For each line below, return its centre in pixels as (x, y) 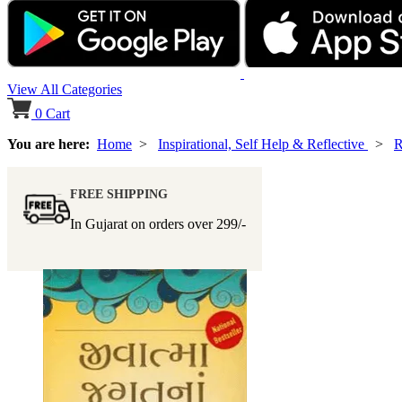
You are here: (52, 144)
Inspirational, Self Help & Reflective (263, 144)
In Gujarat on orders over (143, 224)
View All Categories (65, 90)
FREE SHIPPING (119, 195)
